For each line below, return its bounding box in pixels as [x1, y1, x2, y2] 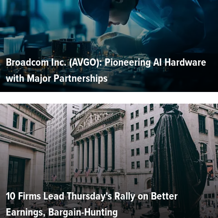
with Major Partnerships [6, 70, 108, 87]
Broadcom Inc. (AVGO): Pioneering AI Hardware [6, 54, 206, 71]
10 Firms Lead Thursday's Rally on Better [6, 188, 178, 204]
